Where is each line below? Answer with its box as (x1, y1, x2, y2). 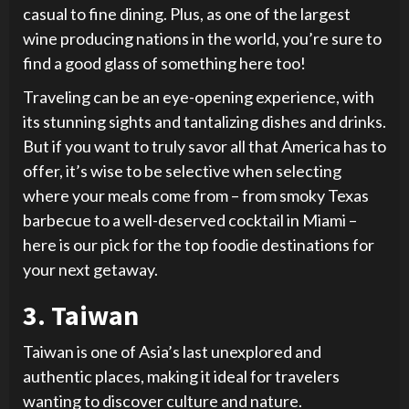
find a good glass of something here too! (23, 53, 306, 74)
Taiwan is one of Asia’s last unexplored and (23, 341, 321, 362)
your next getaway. (23, 259, 158, 280)
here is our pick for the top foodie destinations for (23, 235, 374, 256)
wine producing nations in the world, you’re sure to (23, 28, 382, 49)
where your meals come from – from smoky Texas (23, 185, 369, 206)
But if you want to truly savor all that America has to (23, 136, 386, 157)
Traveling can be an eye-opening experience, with (23, 87, 374, 108)
